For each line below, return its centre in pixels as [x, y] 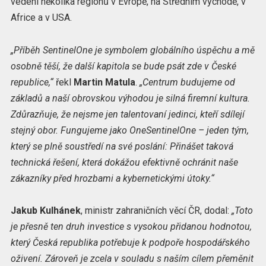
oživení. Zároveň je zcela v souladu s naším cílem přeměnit [132, 258]
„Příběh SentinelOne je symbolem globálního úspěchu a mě [132, 50]
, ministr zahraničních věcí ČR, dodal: [156, 210]
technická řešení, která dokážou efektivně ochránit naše [124, 162]
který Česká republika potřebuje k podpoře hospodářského [130, 242]
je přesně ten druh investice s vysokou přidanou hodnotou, [131, 226]
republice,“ [32, 82]
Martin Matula [104, 82]
